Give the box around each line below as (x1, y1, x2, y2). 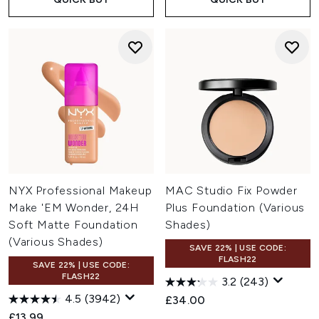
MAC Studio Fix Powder (165, 184, 298, 197)
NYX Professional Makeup (9, 184, 152, 197)
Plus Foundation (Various (165, 201, 305, 214)
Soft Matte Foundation (9, 218, 138, 231)
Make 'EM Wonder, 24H (9, 201, 140, 214)
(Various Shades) (9, 235, 103, 249)
